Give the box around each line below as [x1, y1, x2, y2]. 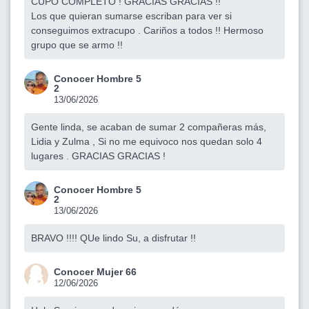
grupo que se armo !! [31, 39, 123, 50]
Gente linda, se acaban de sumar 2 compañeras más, [31, 121, 266, 132]
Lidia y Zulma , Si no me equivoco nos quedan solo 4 [31, 135, 262, 147]
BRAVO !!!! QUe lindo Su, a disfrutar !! [31, 232, 196, 243]
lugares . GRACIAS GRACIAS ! [31, 150, 166, 161]
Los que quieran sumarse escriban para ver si [31, 10, 232, 21]
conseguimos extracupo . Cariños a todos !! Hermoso [31, 24, 263, 36]
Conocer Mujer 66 [54, 266, 137, 277]
